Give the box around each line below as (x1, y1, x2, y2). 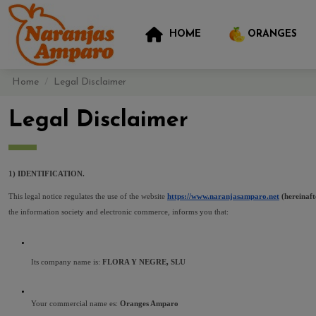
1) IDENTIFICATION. (8, 169, 85, 178)
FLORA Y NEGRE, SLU (102, 257, 188, 267)
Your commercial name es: (31, 299, 120, 308)
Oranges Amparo (120, 299, 178, 308)
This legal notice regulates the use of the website (8, 192, 167, 201)
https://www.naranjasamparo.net (167, 192, 279, 201)
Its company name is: (31, 257, 102, 267)
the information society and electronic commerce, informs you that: (8, 207, 229, 217)
